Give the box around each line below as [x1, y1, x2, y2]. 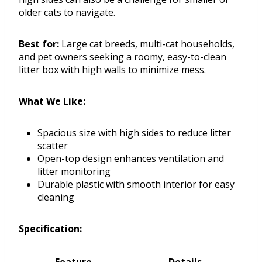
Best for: [19, 37, 59, 51]
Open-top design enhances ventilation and [37, 152, 224, 166]
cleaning [37, 191, 74, 204]
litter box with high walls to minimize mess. [19, 63, 206, 77]
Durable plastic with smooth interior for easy [37, 178, 235, 191]
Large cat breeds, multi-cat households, [59, 37, 235, 51]
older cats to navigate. [19, 6, 115, 19]
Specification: [19, 222, 82, 236]
